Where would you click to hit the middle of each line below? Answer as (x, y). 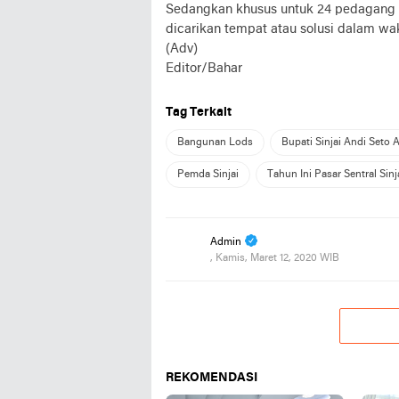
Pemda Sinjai (208, 175)
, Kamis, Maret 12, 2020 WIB (275, 258)
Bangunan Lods (215, 142)
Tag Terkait (199, 113)
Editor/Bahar (204, 69)
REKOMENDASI (212, 378)
